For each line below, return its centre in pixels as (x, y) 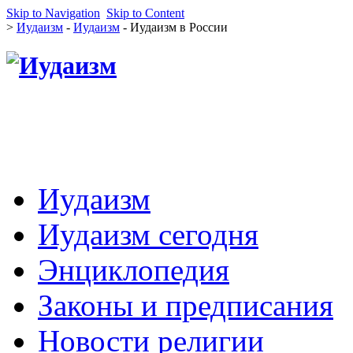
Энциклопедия (134, 269)
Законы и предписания (186, 305)
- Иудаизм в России (174, 27)
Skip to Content (145, 13)
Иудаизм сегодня (148, 234)
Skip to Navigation (53, 13)
